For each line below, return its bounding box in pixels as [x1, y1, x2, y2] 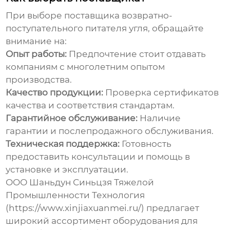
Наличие [138, 113, 181, 124]
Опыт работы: [6, 49, 67, 60]
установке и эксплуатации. [6, 164, 129, 175]
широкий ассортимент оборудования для [6, 216, 198, 226]
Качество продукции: [6, 87, 104, 98]
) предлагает [141, 203, 200, 214]
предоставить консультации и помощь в [6, 151, 190, 162]
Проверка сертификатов [103, 87, 219, 98]
